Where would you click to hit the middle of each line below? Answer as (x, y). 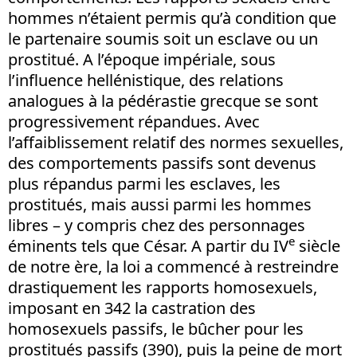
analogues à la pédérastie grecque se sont (163, 100)
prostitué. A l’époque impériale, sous (142, 59)
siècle (318, 245)
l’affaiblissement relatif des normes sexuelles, (176, 142)
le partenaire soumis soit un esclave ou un (163, 38)
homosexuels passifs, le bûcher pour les (156, 328)
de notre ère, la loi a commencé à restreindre (173, 266)
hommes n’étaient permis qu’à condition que (172, 18)
